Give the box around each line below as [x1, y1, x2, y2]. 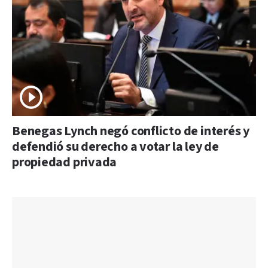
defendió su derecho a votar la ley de [12, 138, 219, 156]
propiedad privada [12, 153, 117, 171]
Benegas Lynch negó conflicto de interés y [12, 122, 249, 140]
